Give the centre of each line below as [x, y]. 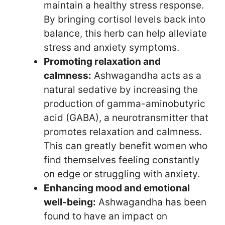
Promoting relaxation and [102, 61]
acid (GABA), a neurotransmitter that [126, 118]
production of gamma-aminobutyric [125, 103]
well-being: [70, 202]
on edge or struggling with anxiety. [122, 174]
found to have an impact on [105, 216]
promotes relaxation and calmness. [123, 132]
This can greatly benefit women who [126, 146]
